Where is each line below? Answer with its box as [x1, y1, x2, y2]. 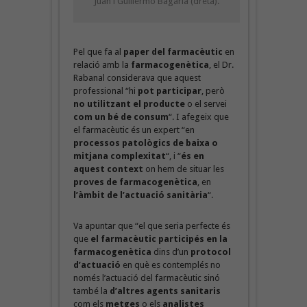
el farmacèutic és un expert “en [73, 124, 195, 135]
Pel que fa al [73, 46, 123, 57]
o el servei [184, 98, 227, 109]
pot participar [137, 85, 201, 96]
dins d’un [151, 246, 191, 257]
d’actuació [73, 259, 121, 270]
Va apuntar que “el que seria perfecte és [73, 220, 230, 231]
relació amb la [73, 59, 131, 70]
